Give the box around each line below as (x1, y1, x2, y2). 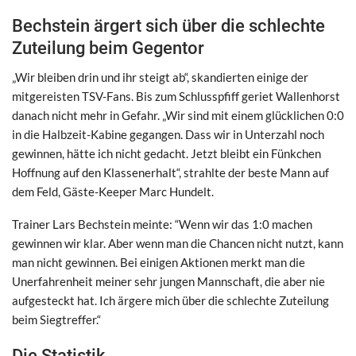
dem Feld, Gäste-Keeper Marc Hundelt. (12, 184, 214, 199)
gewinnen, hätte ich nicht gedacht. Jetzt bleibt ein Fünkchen (12, 145, 321, 161)
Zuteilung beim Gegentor (12, 37, 204, 58)
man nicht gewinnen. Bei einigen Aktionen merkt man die (12, 254, 305, 269)
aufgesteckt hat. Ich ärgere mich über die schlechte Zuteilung (12, 292, 329, 308)
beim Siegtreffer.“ (12, 311, 101, 327)
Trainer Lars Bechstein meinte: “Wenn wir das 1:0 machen (12, 216, 312, 231)
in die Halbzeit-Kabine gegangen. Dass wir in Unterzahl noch (12, 126, 324, 141)
